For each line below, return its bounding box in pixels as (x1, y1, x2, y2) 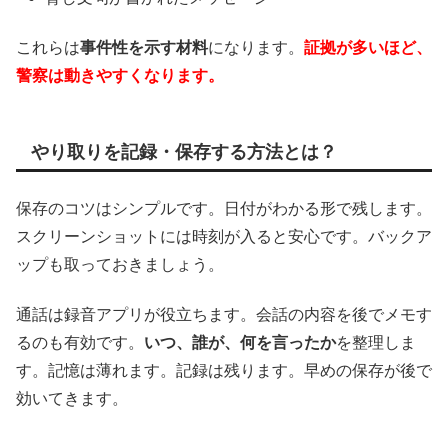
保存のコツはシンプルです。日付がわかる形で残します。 (16, 199, 432, 217)
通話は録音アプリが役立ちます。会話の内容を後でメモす (16, 306, 432, 324)
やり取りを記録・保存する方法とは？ (31, 142, 337, 163)
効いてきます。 (16, 390, 128, 408)
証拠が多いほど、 (304, 39, 432, 57)
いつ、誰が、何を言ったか (144, 334, 336, 352)
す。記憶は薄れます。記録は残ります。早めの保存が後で (16, 362, 432, 380)
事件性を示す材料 (80, 39, 208, 57)
